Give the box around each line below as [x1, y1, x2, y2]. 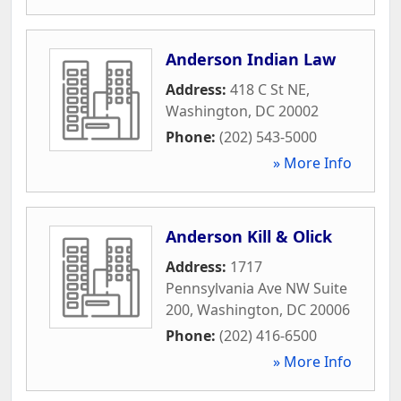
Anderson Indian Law [166, 47, 336, 70]
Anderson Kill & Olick [166, 225, 332, 247]
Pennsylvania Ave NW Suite [166, 277, 347, 298]
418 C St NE [230, 79, 306, 99]
